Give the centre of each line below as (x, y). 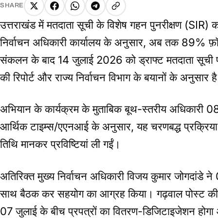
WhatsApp (95, 12)
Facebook (73, 12)
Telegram (113, 12)
